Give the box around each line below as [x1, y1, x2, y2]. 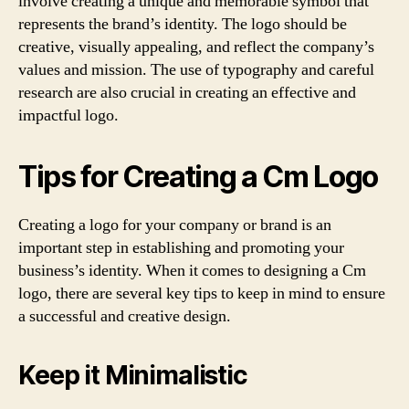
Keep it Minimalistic [18, 360, 247, 391]
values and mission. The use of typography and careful [18, 59, 374, 80]
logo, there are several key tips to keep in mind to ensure [18, 283, 385, 304]
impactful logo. [18, 105, 119, 126]
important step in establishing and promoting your [18, 237, 344, 258]
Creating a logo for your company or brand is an [18, 215, 331, 236]
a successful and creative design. [18, 306, 231, 327]
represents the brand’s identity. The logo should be [18, 14, 347, 35]
